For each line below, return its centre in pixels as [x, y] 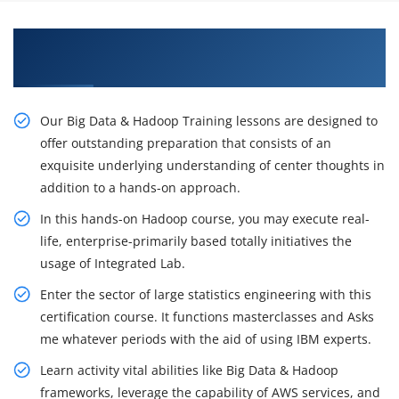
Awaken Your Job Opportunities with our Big [184, 41]
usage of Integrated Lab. [113, 264]
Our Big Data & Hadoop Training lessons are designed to [209, 121]
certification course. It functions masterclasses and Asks [207, 317]
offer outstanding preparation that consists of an [186, 143]
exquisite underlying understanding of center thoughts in [212, 166]
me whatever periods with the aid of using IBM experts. [206, 339]
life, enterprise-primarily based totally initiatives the [196, 241]
